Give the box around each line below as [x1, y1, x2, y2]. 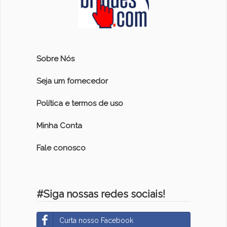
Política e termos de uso [36, 99, 123, 108]
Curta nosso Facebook [59, 216, 133, 225]
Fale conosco [36, 143, 86, 153]
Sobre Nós [36, 54, 74, 64]
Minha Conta [36, 121, 82, 131]
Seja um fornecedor [36, 77, 108, 86]
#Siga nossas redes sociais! [36, 188, 165, 201]
